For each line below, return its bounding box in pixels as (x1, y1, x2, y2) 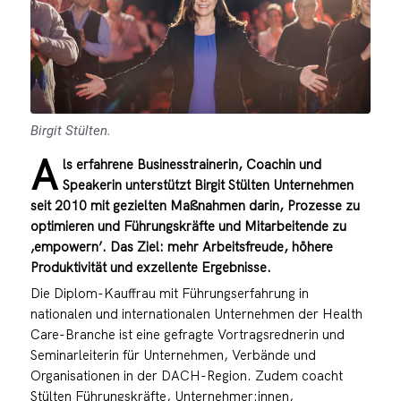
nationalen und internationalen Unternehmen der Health (30, 304, 363, 322)
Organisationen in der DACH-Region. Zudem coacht (30, 366, 343, 384)
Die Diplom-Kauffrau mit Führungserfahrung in (30, 284, 309, 302)
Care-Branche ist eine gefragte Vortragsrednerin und (30, 325, 345, 343)
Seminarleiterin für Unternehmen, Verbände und (30, 346, 316, 363)
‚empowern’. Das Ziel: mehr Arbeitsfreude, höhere (30, 237, 333, 255)
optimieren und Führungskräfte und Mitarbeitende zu (30, 217, 346, 235)
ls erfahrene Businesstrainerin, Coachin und (62, 155, 321, 173)
